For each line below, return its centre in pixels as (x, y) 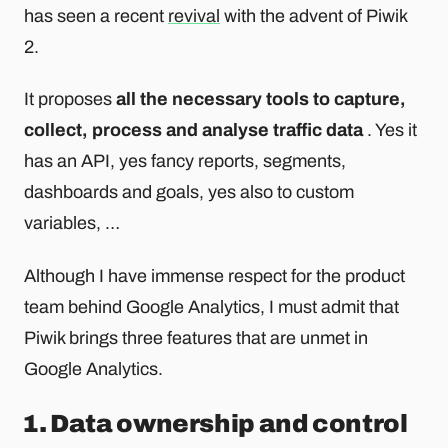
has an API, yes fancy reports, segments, (185, 161)
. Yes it (390, 130)
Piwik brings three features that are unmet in (196, 337)
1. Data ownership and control (215, 423)
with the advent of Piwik (313, 15)
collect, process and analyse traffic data (193, 130)
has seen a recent (96, 15)
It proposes (70, 99)
